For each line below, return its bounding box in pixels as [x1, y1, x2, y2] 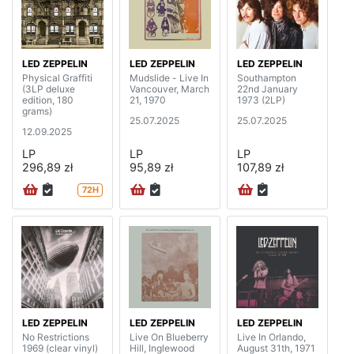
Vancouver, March [130, 83, 209, 96]
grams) [22, 105, 52, 118]
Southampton [237, 72, 296, 85]
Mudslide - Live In [130, 72, 209, 85]
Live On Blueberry [130, 330, 209, 343]
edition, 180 [22, 94, 73, 107]
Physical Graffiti [22, 72, 92, 85]
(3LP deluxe [22, 83, 75, 96]
